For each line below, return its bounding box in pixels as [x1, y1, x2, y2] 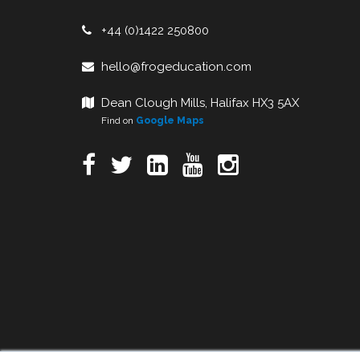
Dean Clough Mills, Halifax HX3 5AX [101, 96, 299, 110]
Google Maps [136, 115, 204, 126]
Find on [82, 115, 136, 126]
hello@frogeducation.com [101, 59, 252, 74]
